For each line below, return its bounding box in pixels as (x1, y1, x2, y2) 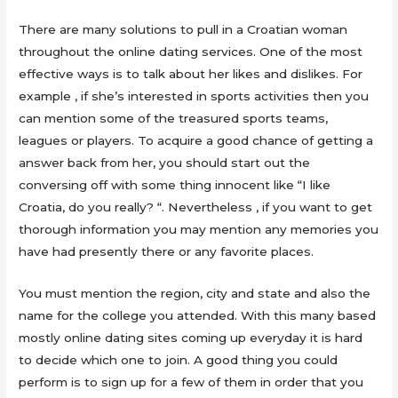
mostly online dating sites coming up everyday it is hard (19, 330, 363, 346)
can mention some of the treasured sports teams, (19, 111, 329, 126)
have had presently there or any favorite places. (19, 244, 314, 259)
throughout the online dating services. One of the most (19, 44, 363, 60)
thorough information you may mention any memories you (19, 222, 379, 237)
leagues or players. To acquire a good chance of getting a (19, 133, 374, 148)
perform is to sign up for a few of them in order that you (19, 375, 364, 390)
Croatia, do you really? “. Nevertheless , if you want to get (19, 200, 373, 215)
